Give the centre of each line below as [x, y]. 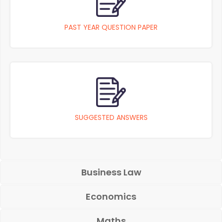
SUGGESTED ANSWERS [111, 117]
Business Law [111, 172]
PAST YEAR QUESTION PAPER [111, 27]
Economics [111, 196]
